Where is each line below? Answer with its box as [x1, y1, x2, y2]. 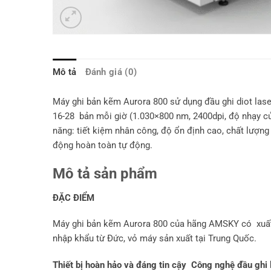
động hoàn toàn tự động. [53, 140, 152, 151]
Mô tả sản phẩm [53, 165, 157, 182]
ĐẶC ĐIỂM [53, 192, 94, 203]
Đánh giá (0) [85, 67, 137, 78]
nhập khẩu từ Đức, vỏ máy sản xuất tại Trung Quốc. [53, 233, 256, 244]
